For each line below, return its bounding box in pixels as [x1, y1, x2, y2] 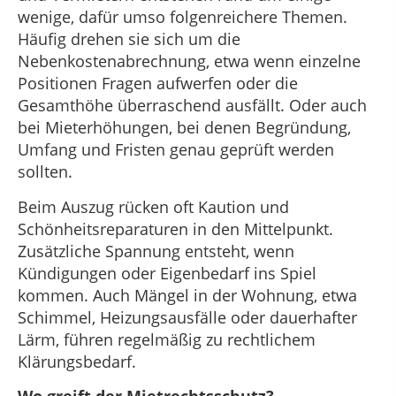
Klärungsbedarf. [18, 350, 136, 372]
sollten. [18, 161, 72, 183]
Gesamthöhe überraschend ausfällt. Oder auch [18, 95, 367, 117]
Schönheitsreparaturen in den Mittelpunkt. [18, 217, 333, 240]
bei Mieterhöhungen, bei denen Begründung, [18, 117, 351, 139]
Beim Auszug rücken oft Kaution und [18, 195, 289, 217]
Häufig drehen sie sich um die [18, 28, 240, 50]
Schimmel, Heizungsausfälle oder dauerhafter [18, 306, 357, 328]
